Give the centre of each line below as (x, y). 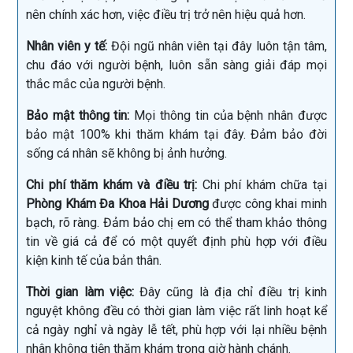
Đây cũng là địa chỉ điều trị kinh (230, 292)
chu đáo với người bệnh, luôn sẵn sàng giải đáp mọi (176, 65)
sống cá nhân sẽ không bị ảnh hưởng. (128, 153)
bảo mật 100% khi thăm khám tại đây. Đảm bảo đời (176, 134)
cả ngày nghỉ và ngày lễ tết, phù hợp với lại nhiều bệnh (176, 329)
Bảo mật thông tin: (78, 115)
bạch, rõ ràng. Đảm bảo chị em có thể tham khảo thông (176, 222)
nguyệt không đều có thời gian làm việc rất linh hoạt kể (176, 310)
